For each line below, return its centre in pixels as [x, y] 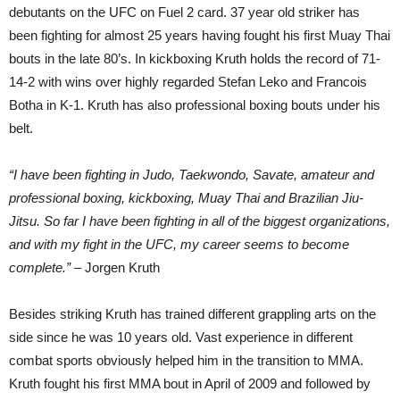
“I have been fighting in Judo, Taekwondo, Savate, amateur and [192, 175]
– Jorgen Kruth [115, 267]
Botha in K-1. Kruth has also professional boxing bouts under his [195, 105]
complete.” [40, 267]
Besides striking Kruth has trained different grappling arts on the [192, 314]
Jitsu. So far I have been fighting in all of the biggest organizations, [200, 221]
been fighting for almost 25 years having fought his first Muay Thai [200, 35]
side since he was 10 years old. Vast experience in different [181, 337]
